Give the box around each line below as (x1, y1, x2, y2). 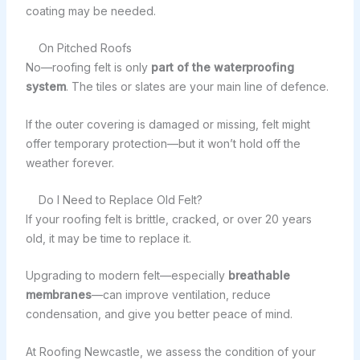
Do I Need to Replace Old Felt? (38, 193, 202, 207)
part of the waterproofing (150, 60, 294, 75)
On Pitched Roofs (38, 41, 132, 55)
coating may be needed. (25, 3, 156, 18)
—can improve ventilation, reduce (91, 288, 271, 302)
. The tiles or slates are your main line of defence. (65, 80, 329, 94)
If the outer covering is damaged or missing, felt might (25, 117, 310, 131)
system (25, 80, 66, 94)
